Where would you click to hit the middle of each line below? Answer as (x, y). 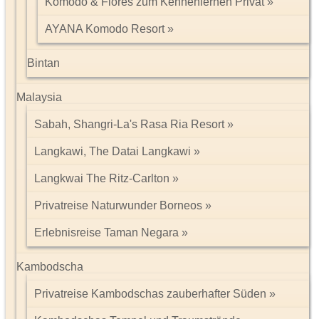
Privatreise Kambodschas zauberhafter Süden (150, 294)
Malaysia (39, 97)
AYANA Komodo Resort (105, 29)
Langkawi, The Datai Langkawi (113, 151)
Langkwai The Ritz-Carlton (102, 178)
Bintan (43, 63)
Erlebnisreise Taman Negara (106, 232)
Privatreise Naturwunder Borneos (118, 205)
